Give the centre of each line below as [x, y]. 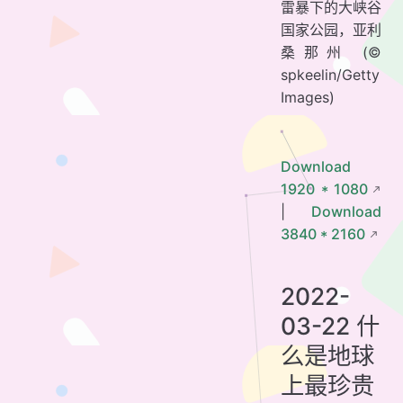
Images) [308, 97]
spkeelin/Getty [330, 74]
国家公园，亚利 [331, 29]
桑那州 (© [331, 52]
